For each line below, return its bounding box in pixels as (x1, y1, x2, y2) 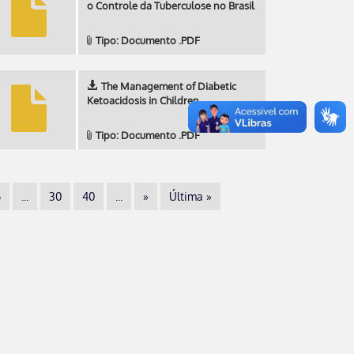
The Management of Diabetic (101, 80, 236, 92)
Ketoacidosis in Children (87, 94, 199, 107)
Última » (169, 190, 212, 203)
